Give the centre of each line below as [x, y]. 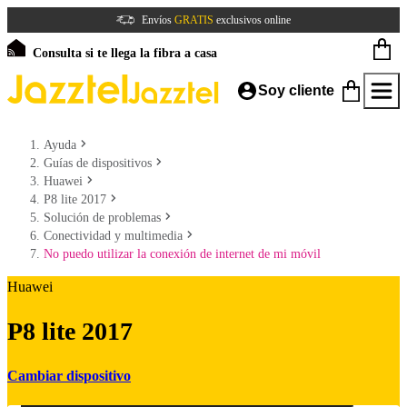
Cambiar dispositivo [69, 375]
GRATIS [194, 20]
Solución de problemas [102, 218]
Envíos [158, 20]
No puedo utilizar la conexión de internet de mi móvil [182, 254]
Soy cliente [296, 90]
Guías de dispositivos [98, 163]
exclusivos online [252, 20]
